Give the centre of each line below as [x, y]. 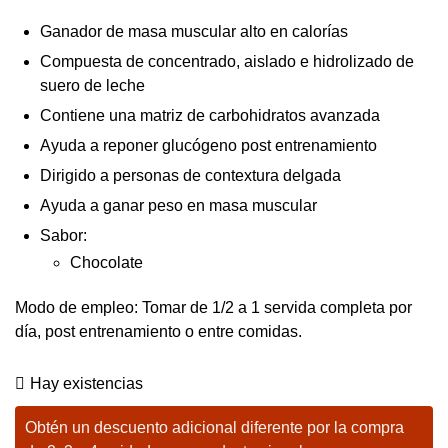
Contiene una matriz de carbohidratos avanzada [210, 115]
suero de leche [92, 85]
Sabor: [63, 235]
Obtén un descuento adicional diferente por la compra [214, 427]
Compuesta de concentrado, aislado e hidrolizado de [227, 61]
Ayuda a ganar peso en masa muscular [178, 205]
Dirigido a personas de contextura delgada [190, 175]
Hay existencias [86, 383]
